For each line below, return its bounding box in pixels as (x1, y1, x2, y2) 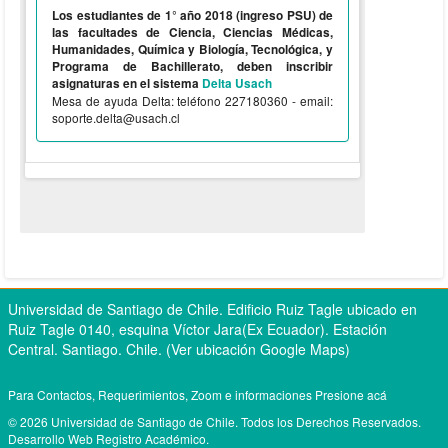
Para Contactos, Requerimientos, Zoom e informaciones (8, 386, 315, 403)
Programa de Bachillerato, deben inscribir (52, 58, 333, 75)
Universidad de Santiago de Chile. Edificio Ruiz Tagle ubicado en (8, 299, 417, 319)
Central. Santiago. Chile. (8, 339, 166, 359)
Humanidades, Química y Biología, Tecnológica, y (52, 41, 333, 58)
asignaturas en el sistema (52, 75, 202, 92)
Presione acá (315, 386, 387, 403)
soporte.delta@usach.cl (52, 109, 180, 126)
